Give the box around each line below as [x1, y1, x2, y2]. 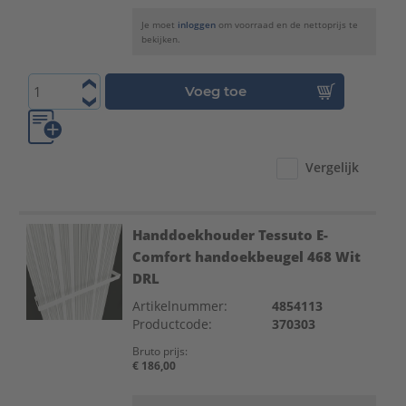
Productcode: [131, 314, 212, 333]
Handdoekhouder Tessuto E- [131, 225, 328, 244]
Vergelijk [305, 159, 360, 177]
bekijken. [140, 33, 180, 46]
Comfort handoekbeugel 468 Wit [131, 246, 361, 266]
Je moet [140, 18, 178, 32]
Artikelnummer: [131, 296, 227, 314]
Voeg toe [185, 82, 247, 101]
